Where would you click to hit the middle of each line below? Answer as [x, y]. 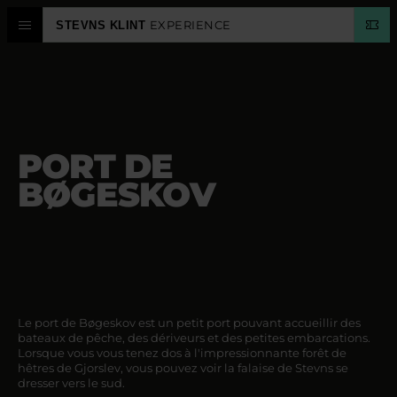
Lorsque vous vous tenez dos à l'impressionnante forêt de [182, 353]
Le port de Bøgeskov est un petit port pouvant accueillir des [189, 323]
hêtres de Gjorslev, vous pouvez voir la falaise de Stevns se [183, 368]
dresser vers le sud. [71, 383]
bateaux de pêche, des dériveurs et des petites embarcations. [194, 338]
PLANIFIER [54, 177]
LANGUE [46, 269]
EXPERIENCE [190, 24]
